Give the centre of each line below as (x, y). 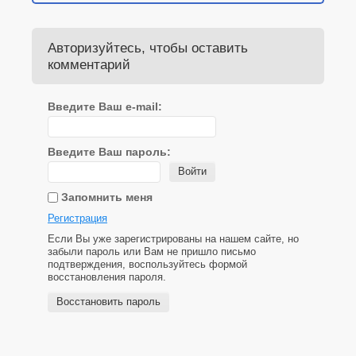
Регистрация (77, 218)
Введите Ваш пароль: (109, 151)
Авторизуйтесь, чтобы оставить (148, 48)
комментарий (89, 64)
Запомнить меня (105, 197)
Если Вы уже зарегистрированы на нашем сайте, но (173, 238)
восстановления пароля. (107, 277)
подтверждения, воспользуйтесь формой (147, 264)
